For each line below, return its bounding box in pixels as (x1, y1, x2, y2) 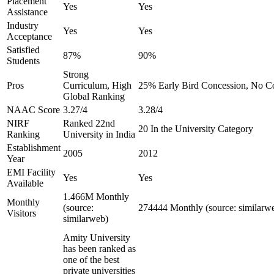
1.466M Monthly (63, 191, 129, 202)
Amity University (63, 232, 130, 243)
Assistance (7, 7, 48, 17)
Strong (63, 69, 89, 80)
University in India (63, 129, 135, 139)
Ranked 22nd (63, 118, 115, 128)
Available (7, 178, 43, 188)
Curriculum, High (63, 80, 131, 91)
